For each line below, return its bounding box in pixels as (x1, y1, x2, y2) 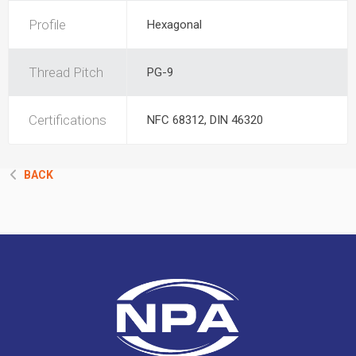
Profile (29, 17, 66, 33)
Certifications (29, 112, 106, 128)
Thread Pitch (29, 64, 103, 80)
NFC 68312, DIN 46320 (147, 113, 263, 127)
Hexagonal (147, 17, 202, 32)
